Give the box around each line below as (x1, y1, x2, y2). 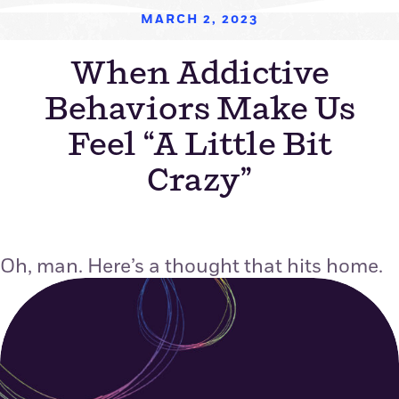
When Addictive (69, 53, 330, 97)
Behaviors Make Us (44, 88, 355, 133)
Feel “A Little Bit (67, 124, 332, 168)
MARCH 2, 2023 (141, 11, 258, 28)
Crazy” (146, 159, 253, 204)
